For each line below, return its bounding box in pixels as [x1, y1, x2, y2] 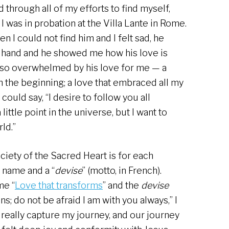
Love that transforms [15, 180, 103, 191]
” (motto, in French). [82, 165, 162, 176]
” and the [103, 180, 141, 191]
